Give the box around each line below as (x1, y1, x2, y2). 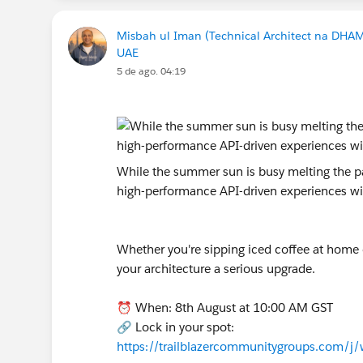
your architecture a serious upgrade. (117, 260, 318, 276)
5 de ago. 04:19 (117, 63, 186, 78)
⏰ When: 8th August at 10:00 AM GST (117, 299, 336, 315)
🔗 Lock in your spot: (117, 318, 234, 335)
